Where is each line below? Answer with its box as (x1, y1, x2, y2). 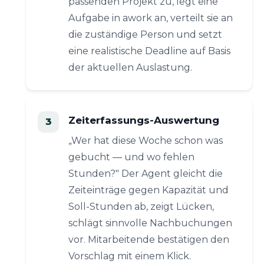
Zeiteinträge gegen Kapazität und (68, 184, 229, 196)
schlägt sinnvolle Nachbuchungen (68, 217, 232, 229)
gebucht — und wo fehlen (68, 151, 194, 163)
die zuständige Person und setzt (68, 29, 222, 40)
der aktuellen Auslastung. (68, 62, 192, 73)
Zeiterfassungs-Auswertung (68, 114, 219, 126)
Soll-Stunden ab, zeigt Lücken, (68, 201, 214, 212)
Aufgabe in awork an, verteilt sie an (68, 12, 233, 24)
